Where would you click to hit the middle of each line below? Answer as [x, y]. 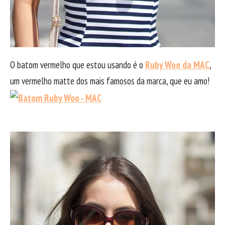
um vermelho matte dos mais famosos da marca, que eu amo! [110, 81]
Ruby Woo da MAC [177, 65]
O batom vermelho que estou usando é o [78, 65]
